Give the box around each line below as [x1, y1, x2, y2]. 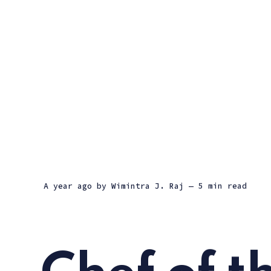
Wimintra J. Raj [111, 180, 184, 191]
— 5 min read [189, 180, 247, 191]
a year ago [48, 180, 92, 191]
